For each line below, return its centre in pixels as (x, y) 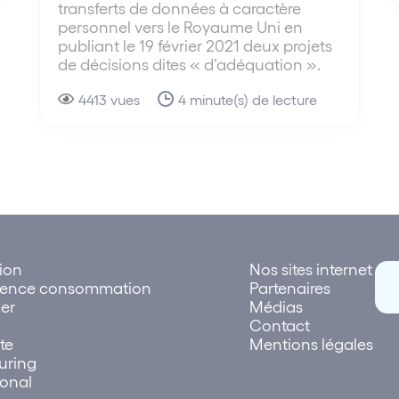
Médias (276, 306)
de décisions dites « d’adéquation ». (190, 63)
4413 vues (110, 99)
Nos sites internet (311, 269)
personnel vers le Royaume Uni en (181, 26)
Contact (280, 325)
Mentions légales (311, 343)
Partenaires (290, 287)
